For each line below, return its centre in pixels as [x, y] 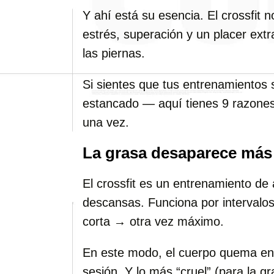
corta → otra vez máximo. [153, 221]
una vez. [106, 122]
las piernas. [114, 53]
